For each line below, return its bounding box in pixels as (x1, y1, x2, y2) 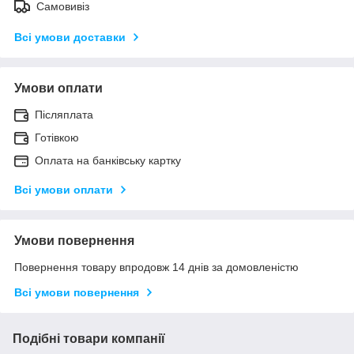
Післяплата (35, 107, 93, 121)
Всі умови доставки (14, 30, 126, 43)
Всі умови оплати (14, 183, 113, 196)
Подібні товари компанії (13, 331, 165, 345)
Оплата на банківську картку (35, 153, 181, 167)
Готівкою (35, 130, 79, 144)
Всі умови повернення (14, 285, 139, 299)
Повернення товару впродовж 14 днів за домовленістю (14, 260, 299, 273)
